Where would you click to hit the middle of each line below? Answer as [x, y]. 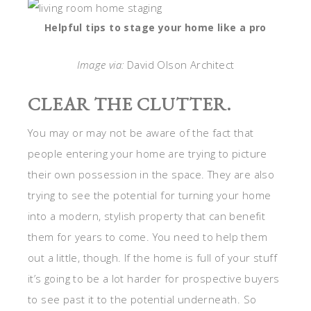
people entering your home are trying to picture [148, 154]
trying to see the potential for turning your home [150, 195]
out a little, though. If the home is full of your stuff [152, 258]
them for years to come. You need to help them [148, 237]
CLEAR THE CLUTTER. [129, 104]
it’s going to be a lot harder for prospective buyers [154, 279]
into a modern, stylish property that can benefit [147, 216]
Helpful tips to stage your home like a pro [155, 28]
